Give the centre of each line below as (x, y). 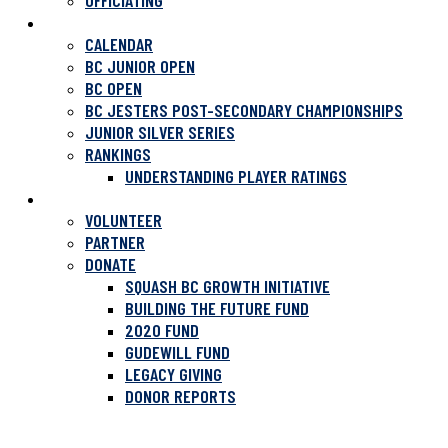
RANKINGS (118, 154)
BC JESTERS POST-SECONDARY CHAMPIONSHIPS (244, 110)
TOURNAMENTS (94, 22)
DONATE (110, 264)
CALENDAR (119, 44)
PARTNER (115, 242)
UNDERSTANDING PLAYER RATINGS (236, 176)
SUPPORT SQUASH (104, 198)
